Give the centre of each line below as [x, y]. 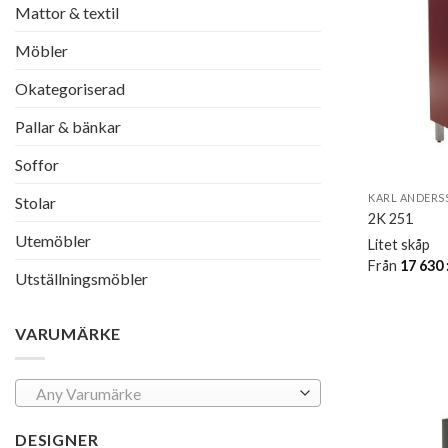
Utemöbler [53, 241]
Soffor [37, 165]
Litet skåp [399, 244]
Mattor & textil [67, 13]
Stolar [35, 203]
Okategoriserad [70, 89]
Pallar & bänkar [68, 127]
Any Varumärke [88, 393]
